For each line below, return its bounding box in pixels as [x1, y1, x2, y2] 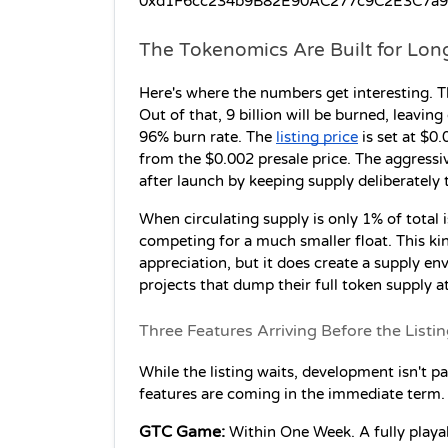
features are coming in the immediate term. [139, 386, 445, 404]
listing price [276, 129, 358, 147]
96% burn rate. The [139, 129, 276, 147]
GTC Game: [139, 422, 225, 443]
